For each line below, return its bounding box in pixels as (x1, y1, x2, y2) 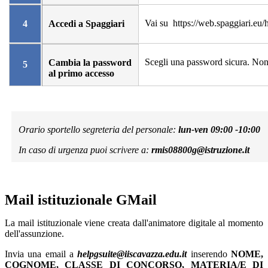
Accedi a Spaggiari (48, 19, 124, 29)
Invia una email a (5, 249, 78, 260)
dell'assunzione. (5, 229, 64, 239)
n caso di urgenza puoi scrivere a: (22, 145, 152, 156)
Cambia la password (48, 57, 132, 68)
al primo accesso (48, 68, 114, 79)
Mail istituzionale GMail (5, 192, 157, 208)
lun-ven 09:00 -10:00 (178, 124, 261, 135)
